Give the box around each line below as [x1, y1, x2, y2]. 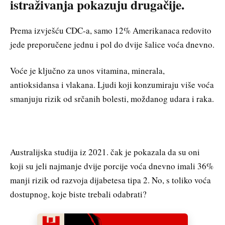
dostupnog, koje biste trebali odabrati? [10, 188, 147, 200]
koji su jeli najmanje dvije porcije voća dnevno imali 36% [10, 160, 213, 172]
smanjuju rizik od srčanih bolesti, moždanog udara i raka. [10, 92, 214, 104]
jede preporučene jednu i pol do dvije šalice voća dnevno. [10, 39, 214, 51]
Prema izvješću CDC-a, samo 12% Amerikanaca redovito [10, 25, 211, 37]
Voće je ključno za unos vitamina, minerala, [10, 64, 165, 76]
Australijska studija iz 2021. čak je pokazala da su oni [10, 146, 200, 158]
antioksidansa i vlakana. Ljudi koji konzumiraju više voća [10, 78, 214, 90]
